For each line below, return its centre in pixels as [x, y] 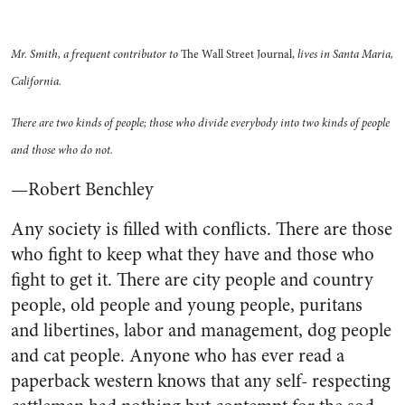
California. [36, 81]
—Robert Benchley [82, 189]
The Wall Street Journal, [238, 54]
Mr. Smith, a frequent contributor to [94, 54]
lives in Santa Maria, [345, 54]
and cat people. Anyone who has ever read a [178, 356]
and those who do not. [62, 150]
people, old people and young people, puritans [187, 305]
